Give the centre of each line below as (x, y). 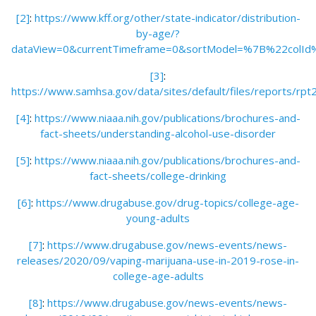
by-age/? (158, 34)
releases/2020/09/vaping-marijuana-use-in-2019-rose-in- (158, 261)
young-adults (158, 218)
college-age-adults (158, 276)
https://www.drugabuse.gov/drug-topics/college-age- (167, 203)
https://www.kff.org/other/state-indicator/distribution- (167, 18)
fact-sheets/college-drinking (158, 176)
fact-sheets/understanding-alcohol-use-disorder (158, 134)
